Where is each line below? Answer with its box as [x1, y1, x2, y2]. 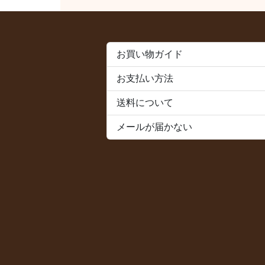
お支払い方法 [117, 73, 173, 83]
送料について [117, 97, 173, 108]
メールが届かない [117, 121, 192, 132]
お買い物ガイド [117, 49, 183, 59]
